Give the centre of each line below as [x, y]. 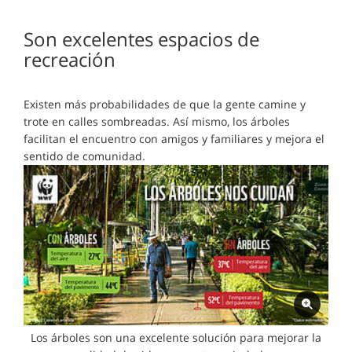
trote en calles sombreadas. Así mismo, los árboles [157, 121]
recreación [70, 59]
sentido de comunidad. [86, 156]
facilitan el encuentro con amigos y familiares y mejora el [174, 139]
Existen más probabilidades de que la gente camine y [165, 104]
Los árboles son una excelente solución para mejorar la [176, 338]
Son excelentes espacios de [141, 39]
